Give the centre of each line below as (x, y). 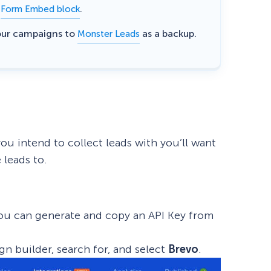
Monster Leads (109, 34)
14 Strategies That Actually (103, 41)
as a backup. (168, 33)
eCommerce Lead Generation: (109, 28)
